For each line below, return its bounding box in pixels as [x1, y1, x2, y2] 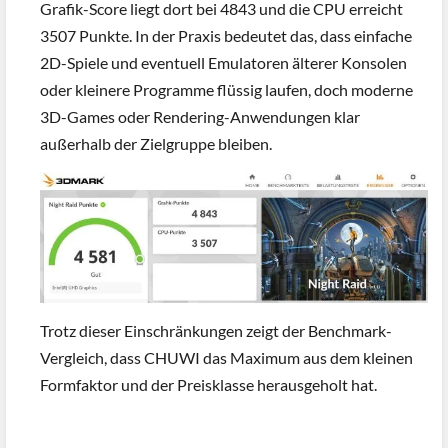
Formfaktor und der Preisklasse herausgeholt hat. [40, 375, 377, 395]
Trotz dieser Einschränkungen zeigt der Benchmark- [40, 321, 392, 341]
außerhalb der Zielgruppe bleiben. [40, 134, 272, 154]
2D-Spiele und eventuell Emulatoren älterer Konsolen [40, 53, 407, 73]
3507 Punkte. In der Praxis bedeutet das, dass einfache [40, 26, 412, 46]
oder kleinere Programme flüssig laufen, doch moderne [40, 80, 413, 100]
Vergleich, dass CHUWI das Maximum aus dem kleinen [40, 348, 413, 368]
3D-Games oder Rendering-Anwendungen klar [40, 107, 360, 127]
